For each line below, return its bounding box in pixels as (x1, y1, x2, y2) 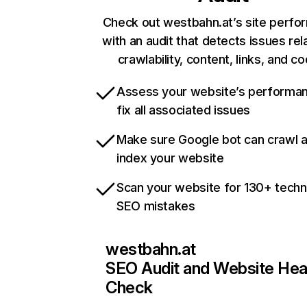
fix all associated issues (116, 103, 250, 118)
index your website (116, 151, 224, 166)
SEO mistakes (116, 199, 195, 214)
